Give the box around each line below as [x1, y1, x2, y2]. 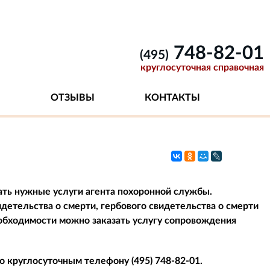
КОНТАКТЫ [144, 93, 200, 102]
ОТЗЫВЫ [50, 93, 95, 102]
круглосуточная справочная [140, 63, 264, 72]
